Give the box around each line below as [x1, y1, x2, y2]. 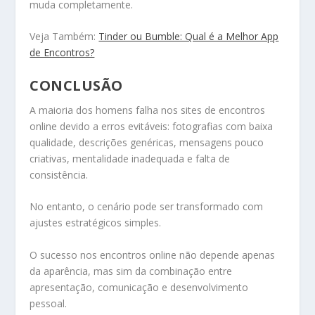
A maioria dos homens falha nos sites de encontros [30, 103, 266, 117]
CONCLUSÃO [30, 75, 123, 95]
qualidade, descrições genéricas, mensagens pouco [30, 135, 264, 149]
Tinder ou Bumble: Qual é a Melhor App [98, 30, 279, 44]
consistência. [30, 167, 89, 181]
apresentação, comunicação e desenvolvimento [30, 280, 249, 294]
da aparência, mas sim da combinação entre [30, 264, 233, 278]
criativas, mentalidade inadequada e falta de [30, 151, 231, 165]
